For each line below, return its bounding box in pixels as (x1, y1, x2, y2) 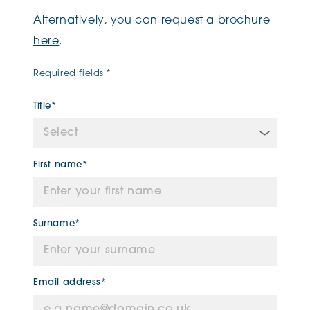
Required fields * (33, 69, 111, 78)
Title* (33, 102, 57, 111)
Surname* (33, 219, 80, 228)
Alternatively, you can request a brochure (33, 15, 271, 26)
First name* (33, 161, 88, 170)
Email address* (33, 278, 107, 287)
